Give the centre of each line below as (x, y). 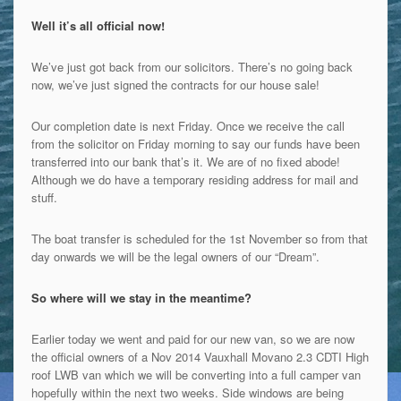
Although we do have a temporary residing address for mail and (194, 179)
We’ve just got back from (96, 66)
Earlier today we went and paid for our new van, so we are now (192, 338)
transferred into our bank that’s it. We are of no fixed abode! (185, 161)
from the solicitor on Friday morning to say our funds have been (195, 143)
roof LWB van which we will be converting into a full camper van (196, 374)
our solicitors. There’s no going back (258, 66)
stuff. (44, 197)
